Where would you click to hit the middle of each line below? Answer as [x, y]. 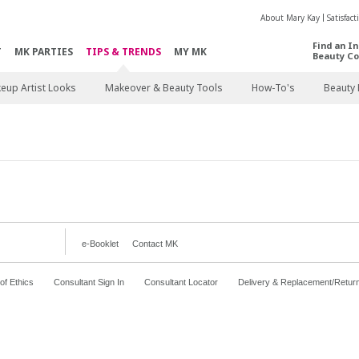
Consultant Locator [181, 282]
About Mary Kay [290, 18]
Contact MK [155, 244]
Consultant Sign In [89, 282]
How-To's [273, 88]
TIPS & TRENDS [123, 52]
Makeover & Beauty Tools [163, 88]
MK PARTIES [43, 52]
